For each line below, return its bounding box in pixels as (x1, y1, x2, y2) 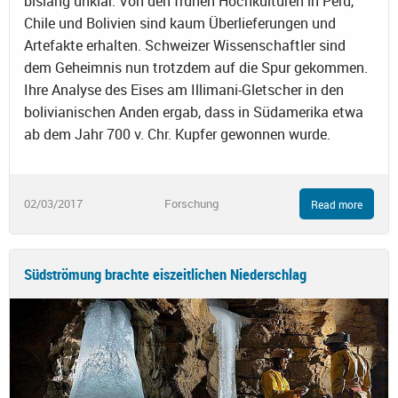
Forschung (163, 195, 219, 212)
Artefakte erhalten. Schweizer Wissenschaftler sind (24, 36, 346, 56)
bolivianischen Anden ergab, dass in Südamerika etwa (24, 102, 363, 123)
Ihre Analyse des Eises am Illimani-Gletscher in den (24, 80, 344, 100)
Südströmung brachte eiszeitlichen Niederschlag (24, 263, 306, 284)
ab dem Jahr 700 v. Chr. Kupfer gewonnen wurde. (24, 124, 330, 145)
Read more (311, 196, 362, 211)
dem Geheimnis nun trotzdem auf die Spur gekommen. (24, 58, 368, 78)
